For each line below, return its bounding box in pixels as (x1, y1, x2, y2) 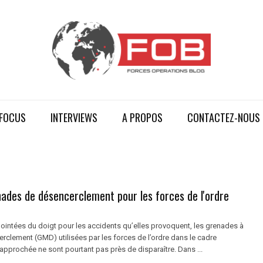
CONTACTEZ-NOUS (187, 110, 260, 125)
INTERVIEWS (50, 110, 97, 125)
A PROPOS (122, 110, 163, 125)
